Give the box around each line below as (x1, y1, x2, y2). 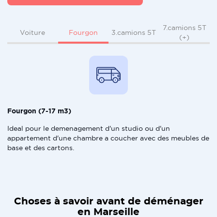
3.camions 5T (111, 29, 156, 36)
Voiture (20, 29, 46, 36)
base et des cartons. (7, 144, 74, 152)
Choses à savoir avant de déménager (14, 197, 203, 206)
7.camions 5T (162, 24, 206, 31)
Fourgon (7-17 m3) (7, 107, 71, 115)
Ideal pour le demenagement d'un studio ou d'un (7, 124, 170, 132)
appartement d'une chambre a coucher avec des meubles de (7, 134, 209, 142)
